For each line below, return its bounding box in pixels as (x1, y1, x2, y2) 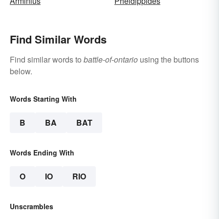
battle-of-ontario (84, 53, 138, 65)
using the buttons (138, 53, 199, 65)
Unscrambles (10, 201, 53, 211)
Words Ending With (10, 147, 74, 157)
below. (10, 65, 32, 77)
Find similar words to (10, 53, 84, 65)
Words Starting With (10, 93, 77, 104)
